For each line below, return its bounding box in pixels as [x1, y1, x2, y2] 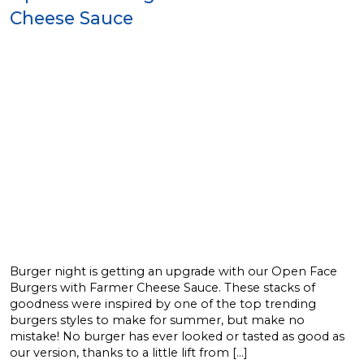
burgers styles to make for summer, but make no [10, 312, 305, 327]
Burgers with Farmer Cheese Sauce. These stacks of [10, 279, 315, 295]
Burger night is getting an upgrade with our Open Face [10, 263, 337, 279]
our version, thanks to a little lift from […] [10, 344, 248, 360]
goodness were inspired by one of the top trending [10, 296, 316, 311]
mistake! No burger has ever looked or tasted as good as [10, 328, 344, 344]
